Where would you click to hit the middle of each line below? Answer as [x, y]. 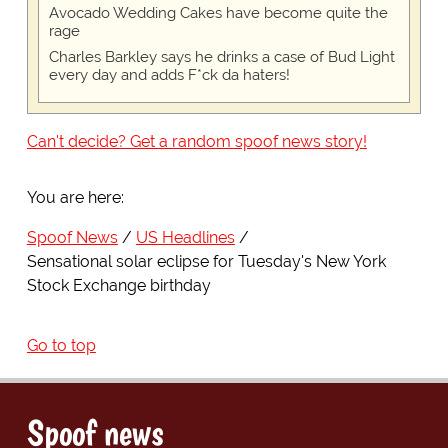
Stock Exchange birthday [118, 286]
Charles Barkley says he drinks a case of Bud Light [221, 57]
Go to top [61, 346]
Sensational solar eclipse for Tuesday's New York [206, 262]
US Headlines [185, 238]
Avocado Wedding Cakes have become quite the [218, 13]
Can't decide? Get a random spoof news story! [196, 142]
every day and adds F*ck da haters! [169, 75]
